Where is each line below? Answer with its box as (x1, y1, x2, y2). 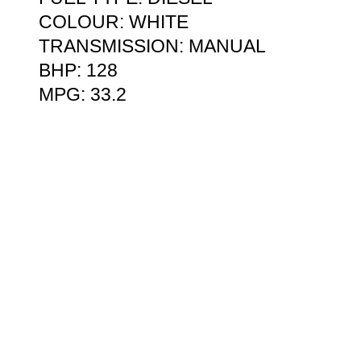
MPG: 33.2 (39, 84, 127, 106)
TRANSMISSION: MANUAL (39, 35, 266, 57)
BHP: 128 (39, 60, 118, 81)
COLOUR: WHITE (39, 11, 189, 33)
